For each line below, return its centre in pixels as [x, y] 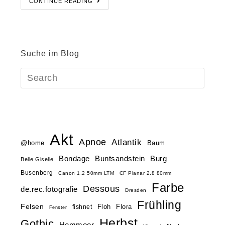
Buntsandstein [120, 159]
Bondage [74, 159]
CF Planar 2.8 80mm [145, 173]
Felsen [32, 207]
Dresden [136, 190]
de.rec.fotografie [49, 189]
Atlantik [127, 143]
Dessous [101, 189]
